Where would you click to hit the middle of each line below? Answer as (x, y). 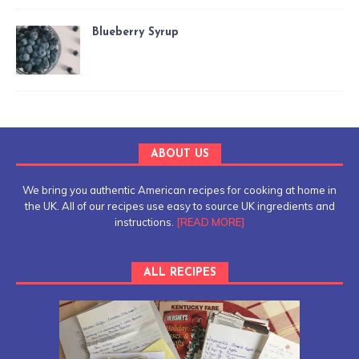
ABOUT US (179, 154)
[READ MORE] (210, 222)
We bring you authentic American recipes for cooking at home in (179, 190)
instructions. (145, 222)
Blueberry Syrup (135, 33)
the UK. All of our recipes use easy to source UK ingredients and (179, 206)
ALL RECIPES (179, 272)
